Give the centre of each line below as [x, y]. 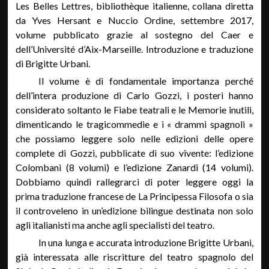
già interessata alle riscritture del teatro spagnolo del [134, 257]
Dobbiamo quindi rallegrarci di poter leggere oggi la [134, 182]
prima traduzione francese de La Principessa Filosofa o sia [134, 196]
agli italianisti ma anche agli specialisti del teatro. [115, 225]
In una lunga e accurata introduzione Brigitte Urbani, [146, 242]
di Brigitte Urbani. [53, 63]
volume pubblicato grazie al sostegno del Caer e [134, 35]
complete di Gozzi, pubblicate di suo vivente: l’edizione [134, 153]
